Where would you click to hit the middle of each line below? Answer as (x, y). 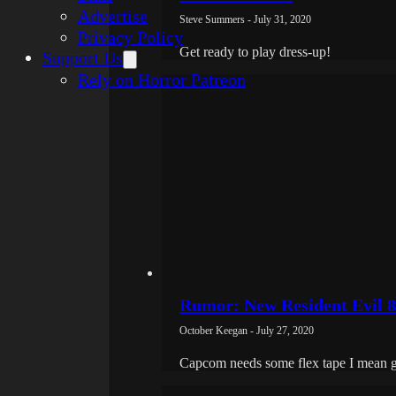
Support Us (83, 57)
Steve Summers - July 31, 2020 (245, 20)
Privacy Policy (130, 37)
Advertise (113, 16)
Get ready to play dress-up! (255, 52)
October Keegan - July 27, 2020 (247, 331)
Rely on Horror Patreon (162, 80)
